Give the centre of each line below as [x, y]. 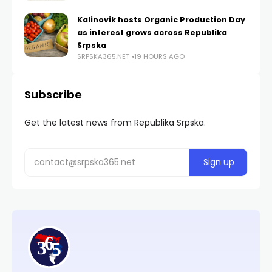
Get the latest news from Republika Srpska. [115, 123]
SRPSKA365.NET [103, 57]
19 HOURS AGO [159, 57]
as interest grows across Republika [152, 33]
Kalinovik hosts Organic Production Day [161, 20]
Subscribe [53, 95]
